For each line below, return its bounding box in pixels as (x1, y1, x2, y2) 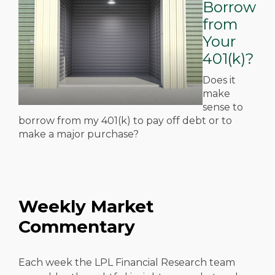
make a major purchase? (18, 128, 139, 140)
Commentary (18, 216, 135, 237)
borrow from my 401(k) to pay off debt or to (18, 115, 232, 126)
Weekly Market (18, 196, 154, 217)
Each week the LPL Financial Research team (18, 257, 235, 268)
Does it (203, 74, 236, 86)
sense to (203, 101, 243, 113)
